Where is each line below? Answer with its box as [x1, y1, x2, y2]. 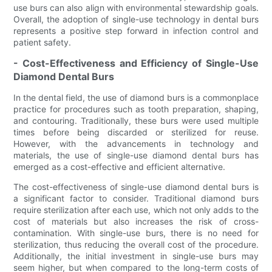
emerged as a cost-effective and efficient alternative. [13, 161, 226, 172]
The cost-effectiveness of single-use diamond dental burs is [13, 181, 259, 192]
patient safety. [13, 36, 72, 47]
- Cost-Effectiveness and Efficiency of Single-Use [13, 56, 259, 69]
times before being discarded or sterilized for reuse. [13, 126, 259, 137]
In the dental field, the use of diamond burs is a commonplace [13, 92, 259, 103]
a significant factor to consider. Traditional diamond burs [13, 192, 259, 203]
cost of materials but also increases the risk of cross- [13, 216, 259, 226]
